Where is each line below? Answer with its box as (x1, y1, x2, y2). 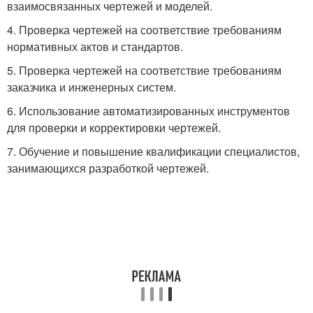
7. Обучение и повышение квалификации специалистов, (7, 143, 300, 159)
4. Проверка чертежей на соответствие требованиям (7, 22, 282, 38)
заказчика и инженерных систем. (7, 79, 176, 95)
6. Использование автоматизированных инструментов (7, 103, 290, 119)
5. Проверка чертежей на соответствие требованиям (7, 62, 282, 78)
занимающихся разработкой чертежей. (7, 160, 209, 176)
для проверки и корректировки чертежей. (7, 119, 221, 136)
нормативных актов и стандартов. (7, 38, 183, 54)
